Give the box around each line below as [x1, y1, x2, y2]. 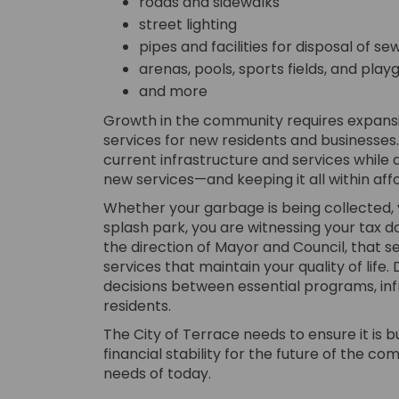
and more [138, 81, 208, 102]
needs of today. [102, 363, 211, 385]
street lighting [138, 14, 237, 36]
